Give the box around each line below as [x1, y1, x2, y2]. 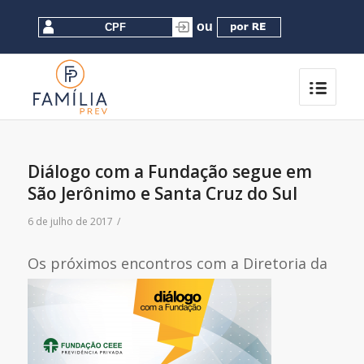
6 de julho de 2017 [27, 214, 113, 228]
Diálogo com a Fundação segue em [27, 160, 312, 183]
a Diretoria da [226, 253, 327, 274]
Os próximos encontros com [27, 253, 227, 274]
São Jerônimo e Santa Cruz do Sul [27, 182, 297, 205]
